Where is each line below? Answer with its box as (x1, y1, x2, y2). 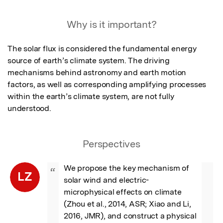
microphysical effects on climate (64, 187, 182, 197)
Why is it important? (66, 18, 157, 30)
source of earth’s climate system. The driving (7, 55, 170, 65)
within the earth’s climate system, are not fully (7, 91, 174, 101)
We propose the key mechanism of (64, 163, 189, 173)
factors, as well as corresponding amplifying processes (7, 79, 207, 89)
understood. (7, 103, 51, 113)
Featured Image (7, 7, 78, 19)
